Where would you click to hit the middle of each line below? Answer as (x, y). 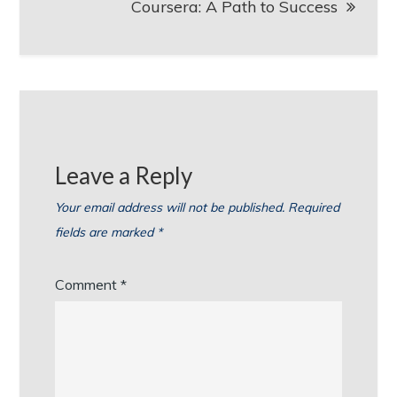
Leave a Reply (124, 175)
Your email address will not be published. (170, 207)
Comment (88, 284)
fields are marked (106, 232)
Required (314, 207)
